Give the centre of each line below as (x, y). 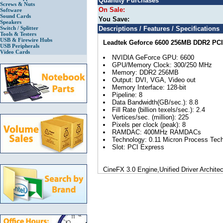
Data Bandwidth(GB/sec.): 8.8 (155, 103)
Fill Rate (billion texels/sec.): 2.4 (159, 110)
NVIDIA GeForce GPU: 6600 (153, 58)
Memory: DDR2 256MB (145, 73)
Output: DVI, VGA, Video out (154, 80)
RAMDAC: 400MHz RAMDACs (157, 132)
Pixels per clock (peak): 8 (149, 125)
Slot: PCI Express (138, 147)
